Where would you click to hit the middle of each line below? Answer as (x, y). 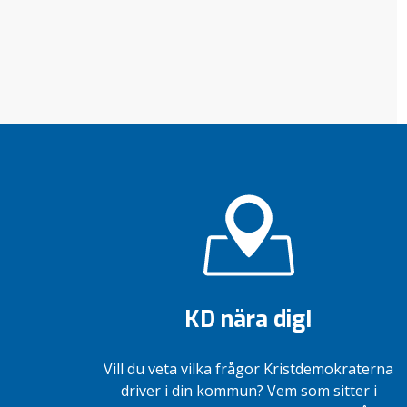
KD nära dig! (249, 320)
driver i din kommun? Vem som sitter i (248, 391)
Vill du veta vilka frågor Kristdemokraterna (249, 369)
